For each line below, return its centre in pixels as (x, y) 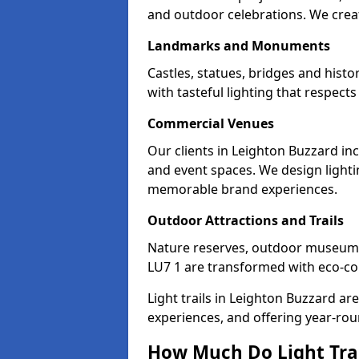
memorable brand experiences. (242, 189)
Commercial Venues (211, 123)
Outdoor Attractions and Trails (246, 220)
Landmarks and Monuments (239, 46)
